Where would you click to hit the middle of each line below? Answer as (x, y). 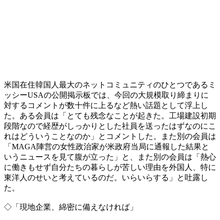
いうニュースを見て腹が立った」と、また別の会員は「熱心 (110, 157)
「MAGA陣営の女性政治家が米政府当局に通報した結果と (107, 146)
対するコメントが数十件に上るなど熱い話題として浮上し (106, 105)
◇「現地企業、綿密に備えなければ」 (71, 207)
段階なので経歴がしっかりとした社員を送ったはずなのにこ (110, 126)
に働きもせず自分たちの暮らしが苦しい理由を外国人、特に (110, 167)
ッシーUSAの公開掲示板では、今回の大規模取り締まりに (106, 95)
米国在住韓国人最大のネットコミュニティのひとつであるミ (110, 84)
